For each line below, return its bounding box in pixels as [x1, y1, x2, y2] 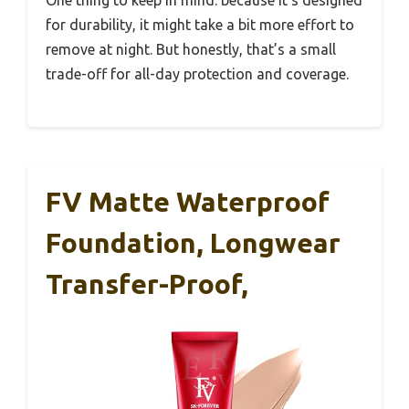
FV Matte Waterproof [46, 185, 330, 217]
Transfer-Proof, [46, 267, 248, 299]
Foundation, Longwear [46, 226, 341, 258]
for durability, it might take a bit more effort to [46, 16, 354, 33]
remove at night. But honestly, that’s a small [46, 40, 336, 58]
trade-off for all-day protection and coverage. [46, 65, 349, 82]
